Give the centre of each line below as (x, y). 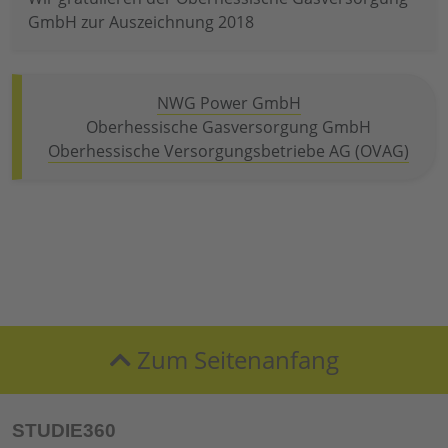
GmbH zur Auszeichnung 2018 (141, 22)
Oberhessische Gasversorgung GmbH (228, 127)
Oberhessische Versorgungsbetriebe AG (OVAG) (228, 151)
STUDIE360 (64, 431)
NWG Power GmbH (228, 103)
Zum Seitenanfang (234, 360)
